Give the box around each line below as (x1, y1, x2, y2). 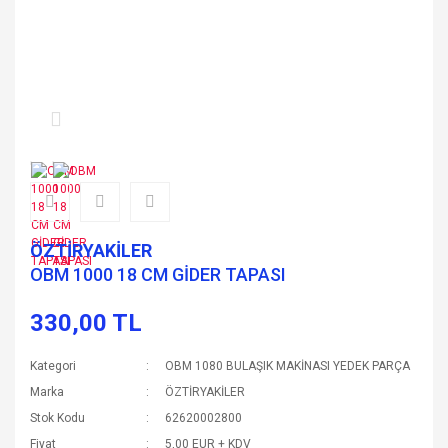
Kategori (30, 359, 76, 373)
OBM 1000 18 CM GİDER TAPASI (30, 264, 286, 285)
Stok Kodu (30, 411, 85, 425)
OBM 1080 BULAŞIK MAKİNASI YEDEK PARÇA (165, 359, 411, 373)
